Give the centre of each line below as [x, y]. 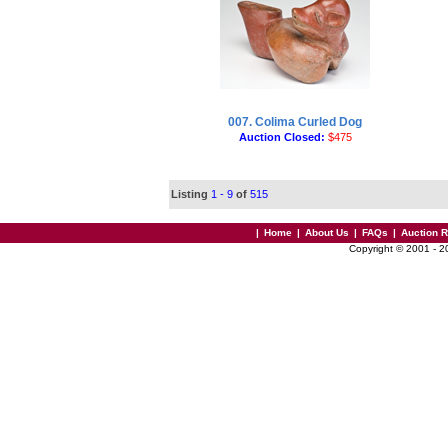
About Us [327, 232]
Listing [189, 194]
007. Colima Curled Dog [295, 122]
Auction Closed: [283, 137]
